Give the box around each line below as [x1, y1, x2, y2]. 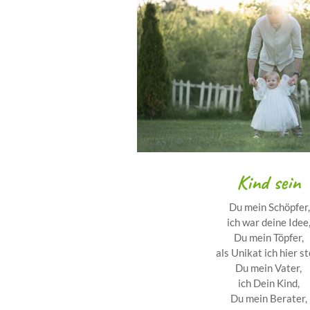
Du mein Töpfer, [233, 231, 304, 244]
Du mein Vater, [235, 262, 302, 275]
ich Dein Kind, [237, 277, 300, 290]
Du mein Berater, [230, 292, 307, 305]
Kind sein [237, 170, 301, 196]
